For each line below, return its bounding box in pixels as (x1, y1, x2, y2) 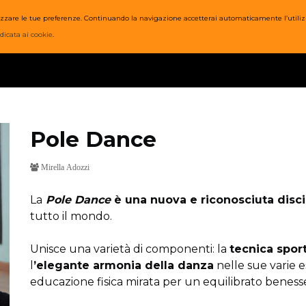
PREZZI (25, 19, 61, 29)
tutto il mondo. (30, 210, 112, 223)
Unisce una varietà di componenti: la (30, 242, 229, 255)
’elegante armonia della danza (33, 259, 214, 272)
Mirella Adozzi (39, 163, 89, 171)
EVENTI (260, 19, 296, 29)
